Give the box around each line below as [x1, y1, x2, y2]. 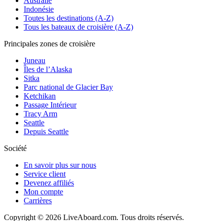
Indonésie [24, 5, 54, 13]
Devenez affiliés [24, 179, 74, 187]
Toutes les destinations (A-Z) [24, 14, 113, 22]
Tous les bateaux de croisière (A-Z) [24, 23, 133, 31]
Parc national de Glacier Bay [24, 83, 113, 91]
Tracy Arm [24, 110, 57, 118]
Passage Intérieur [24, 101, 76, 109]
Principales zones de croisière [4, 39, 95, 48]
